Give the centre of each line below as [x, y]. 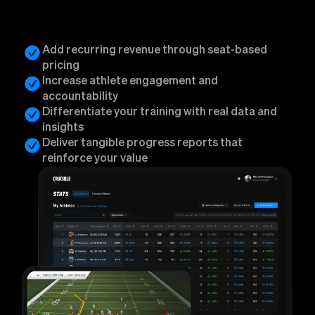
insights [63, 128]
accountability [80, 97]
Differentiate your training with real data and [160, 113]
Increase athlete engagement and [130, 82]
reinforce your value [95, 159]
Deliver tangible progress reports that [142, 144]
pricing [61, 66]
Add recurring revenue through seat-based [155, 51]
